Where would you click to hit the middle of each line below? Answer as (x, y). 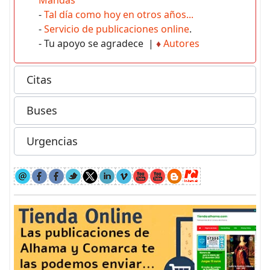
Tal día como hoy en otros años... (119, 14)
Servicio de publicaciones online (117, 29)
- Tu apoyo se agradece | (97, 43)
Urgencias (52, 141)
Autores (181, 43)
